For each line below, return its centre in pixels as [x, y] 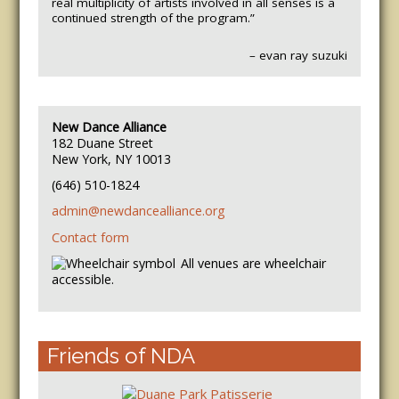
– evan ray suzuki [299, 55]
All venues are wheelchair [253, 264]
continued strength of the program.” [153, 17]
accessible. [82, 280]
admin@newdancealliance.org [138, 211]
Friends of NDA [121, 355]
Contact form [90, 237]
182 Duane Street [102, 142]
